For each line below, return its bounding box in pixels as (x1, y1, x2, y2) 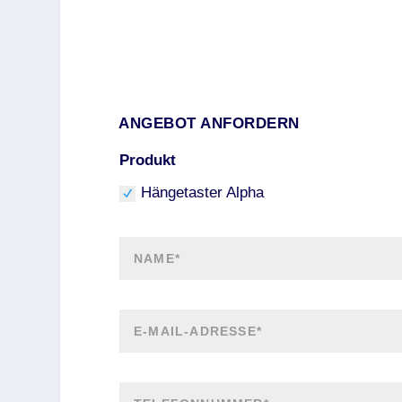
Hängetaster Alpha (140, 184, 264, 202)
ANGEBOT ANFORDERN (118, 114, 300, 132)
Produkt (118, 151, 176, 169)
